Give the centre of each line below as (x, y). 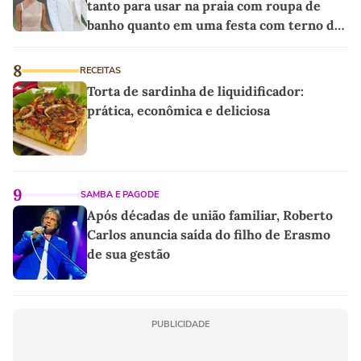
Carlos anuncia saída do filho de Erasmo (209, 234)
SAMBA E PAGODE (120, 194)
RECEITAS (100, 70)
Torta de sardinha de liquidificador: (195, 91)
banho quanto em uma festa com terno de (214, 25)
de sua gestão (129, 253)
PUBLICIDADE (180, 324)
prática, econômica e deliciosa (178, 110)
